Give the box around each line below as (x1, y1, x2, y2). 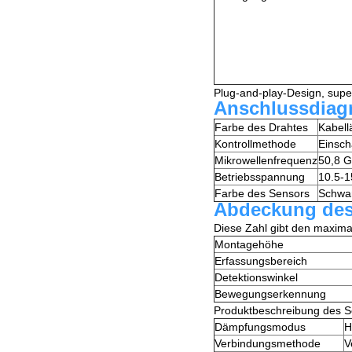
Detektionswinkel (214, 271, 298, 284)
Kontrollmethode (214, 137, 296, 151)
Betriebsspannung (214, 170, 305, 184)
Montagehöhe (214, 238, 284, 251)
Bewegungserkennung (214, 288, 326, 301)
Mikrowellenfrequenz (214, 154, 317, 167)
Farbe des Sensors (214, 187, 310, 200)
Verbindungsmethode (214, 337, 321, 350)
